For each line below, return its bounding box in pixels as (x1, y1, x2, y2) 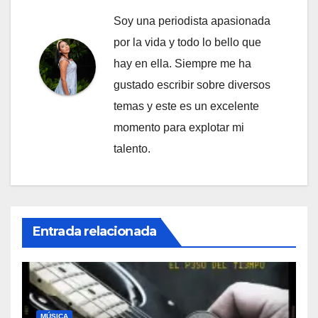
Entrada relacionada (33, 223, 156, 239)
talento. (114, 142, 150, 155)
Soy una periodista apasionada (114, 14, 270, 27)
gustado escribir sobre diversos (114, 78, 270, 91)
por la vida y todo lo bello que (114, 35, 261, 48)
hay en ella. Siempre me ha (114, 57, 251, 70)
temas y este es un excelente (114, 99, 259, 112)
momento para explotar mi (114, 121, 244, 133)
